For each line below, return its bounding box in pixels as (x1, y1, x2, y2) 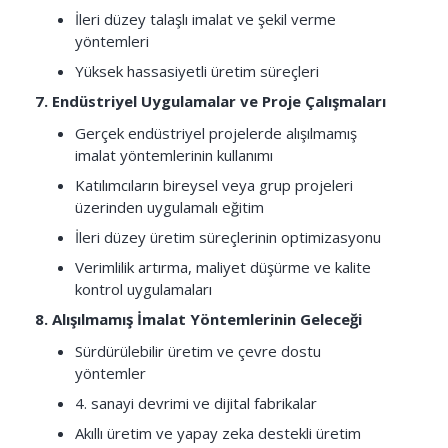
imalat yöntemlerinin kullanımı (75, 145, 273, 165)
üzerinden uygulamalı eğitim (75, 197, 264, 217)
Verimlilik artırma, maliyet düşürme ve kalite (75, 257, 371, 277)
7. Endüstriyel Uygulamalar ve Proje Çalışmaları (35, 91, 386, 111)
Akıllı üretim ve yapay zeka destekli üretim (75, 423, 361, 443)
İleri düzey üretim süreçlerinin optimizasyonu (75, 227, 381, 247)
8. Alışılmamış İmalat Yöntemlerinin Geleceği (35, 309, 362, 329)
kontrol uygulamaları (75, 279, 212, 299)
